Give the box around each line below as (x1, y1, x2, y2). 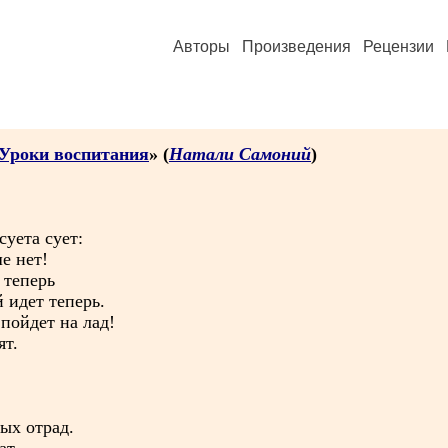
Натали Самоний (169, 144, 311, 164)
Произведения (242, 38, 351, 55)
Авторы (173, 38, 230, 55)
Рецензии (363, 38, 434, 55)
